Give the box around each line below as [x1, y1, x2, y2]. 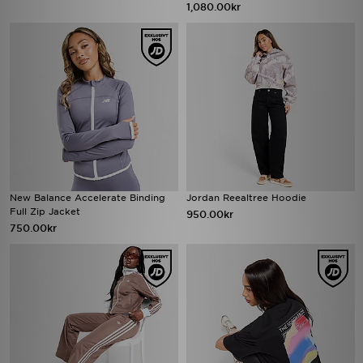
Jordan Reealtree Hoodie [186, 192, 306, 203]
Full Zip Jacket [10, 206, 80, 217]
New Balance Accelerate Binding [10, 192, 165, 203]
